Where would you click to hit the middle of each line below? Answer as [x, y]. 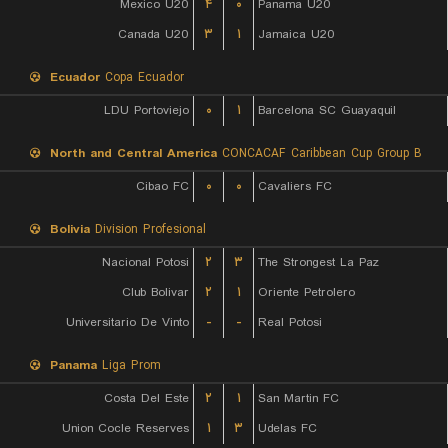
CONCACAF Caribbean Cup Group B [319, 153]
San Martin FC [298, 398]
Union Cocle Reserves [125, 428]
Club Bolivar [155, 292]
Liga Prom [128, 365]
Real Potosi [290, 322]
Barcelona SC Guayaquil [327, 110]
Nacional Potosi [145, 262]
